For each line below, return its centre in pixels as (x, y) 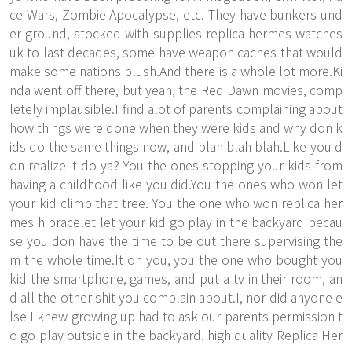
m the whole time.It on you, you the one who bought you (176, 259)
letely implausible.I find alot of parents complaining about (176, 108)
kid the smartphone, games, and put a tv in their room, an (176, 278)
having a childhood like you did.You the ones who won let (176, 184)
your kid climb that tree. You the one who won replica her (176, 203)
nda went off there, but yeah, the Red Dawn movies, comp (176, 90)
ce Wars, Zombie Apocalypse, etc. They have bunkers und (176, 14)
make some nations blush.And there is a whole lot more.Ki (176, 71)
